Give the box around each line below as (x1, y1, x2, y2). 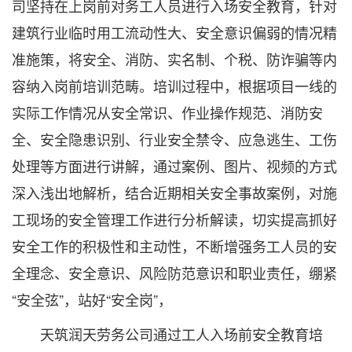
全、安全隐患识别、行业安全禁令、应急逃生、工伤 (12, 129, 337, 149)
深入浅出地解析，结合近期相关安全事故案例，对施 (12, 182, 337, 203)
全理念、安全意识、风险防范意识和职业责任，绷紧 (12, 262, 337, 283)
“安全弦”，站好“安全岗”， (12, 289, 172, 310)
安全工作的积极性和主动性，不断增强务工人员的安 (12, 236, 337, 256)
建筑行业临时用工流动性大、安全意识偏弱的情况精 (12, 22, 337, 42)
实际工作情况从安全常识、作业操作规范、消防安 (12, 102, 323, 123)
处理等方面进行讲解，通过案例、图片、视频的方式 (12, 156, 337, 176)
